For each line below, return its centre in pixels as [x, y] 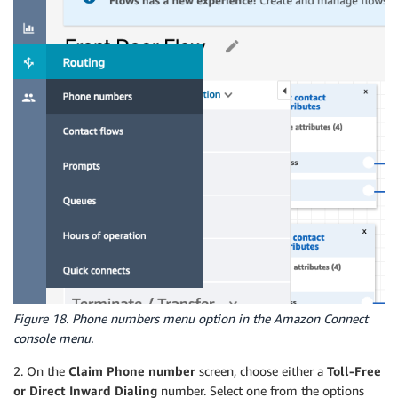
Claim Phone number [132, 371]
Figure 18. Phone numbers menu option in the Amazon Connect [191, 319]
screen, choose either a [261, 371]
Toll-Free [354, 371]
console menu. [53, 338]
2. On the [41, 371]
